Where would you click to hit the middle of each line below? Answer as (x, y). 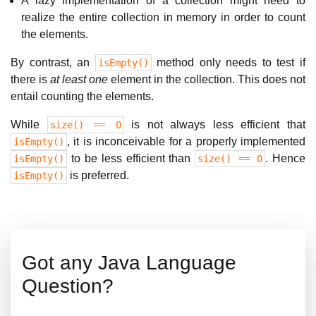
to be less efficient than (131, 158)
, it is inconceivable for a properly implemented (186, 141)
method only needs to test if (229, 62)
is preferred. (98, 175)
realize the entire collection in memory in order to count (163, 17)
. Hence (286, 158)
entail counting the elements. (82, 96)
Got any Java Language (129, 263)
